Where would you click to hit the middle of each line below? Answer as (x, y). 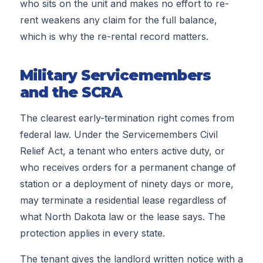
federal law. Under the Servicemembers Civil (119, 134)
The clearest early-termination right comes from (127, 118)
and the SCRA (71, 92)
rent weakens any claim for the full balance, (118, 20)
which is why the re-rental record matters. (114, 37)
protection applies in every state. (92, 233)
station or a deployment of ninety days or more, (127, 183)
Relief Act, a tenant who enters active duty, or (122, 151)
